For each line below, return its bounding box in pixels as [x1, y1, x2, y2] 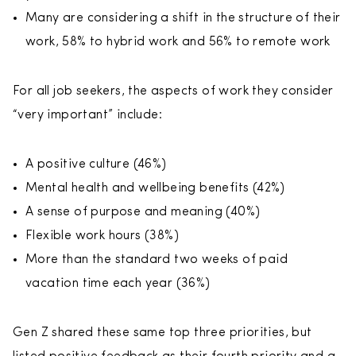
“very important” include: [13, 109, 166, 122]
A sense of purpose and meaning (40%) [25, 206, 264, 219]
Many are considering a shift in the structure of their [25, 12, 341, 25]
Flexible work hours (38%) [25, 230, 183, 242]
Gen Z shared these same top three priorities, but [13, 327, 312, 339]
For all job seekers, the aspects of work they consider [13, 85, 334, 98]
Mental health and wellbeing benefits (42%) [25, 182, 289, 195]
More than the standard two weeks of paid [25, 253, 288, 266]
